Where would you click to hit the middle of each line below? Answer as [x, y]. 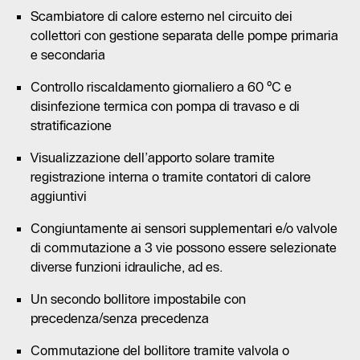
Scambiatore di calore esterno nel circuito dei [162, 16]
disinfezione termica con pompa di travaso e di [165, 106]
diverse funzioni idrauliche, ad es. [127, 266]
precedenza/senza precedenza [120, 318]
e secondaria [68, 54]
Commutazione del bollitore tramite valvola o [160, 350]
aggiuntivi [59, 196]
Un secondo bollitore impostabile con [138, 299]
